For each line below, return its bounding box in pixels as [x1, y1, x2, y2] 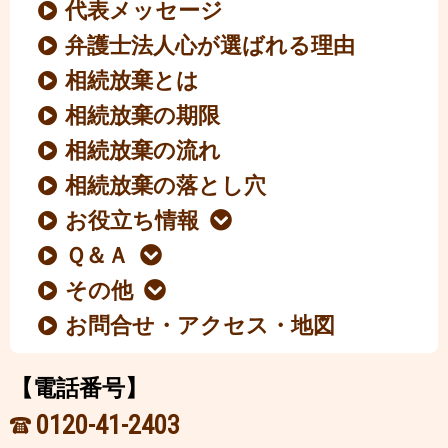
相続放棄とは [65, 68, 200, 94]
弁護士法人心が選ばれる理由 [65, 33, 356, 59]
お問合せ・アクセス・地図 [65, 313, 336, 339]
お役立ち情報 [65, 208, 200, 234]
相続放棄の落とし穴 [65, 173, 267, 199]
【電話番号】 [10, 375, 148, 402]
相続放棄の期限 [65, 103, 221, 129]
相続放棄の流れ [65, 138, 222, 164]
